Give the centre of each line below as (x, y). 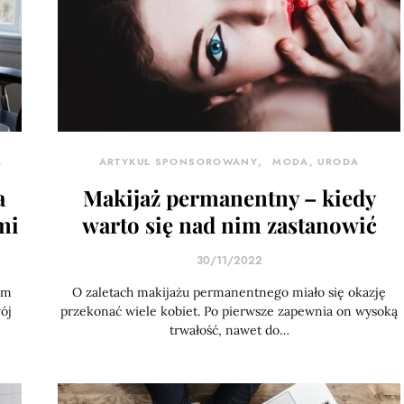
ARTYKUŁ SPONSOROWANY (179, 162)
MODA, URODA (316, 162)
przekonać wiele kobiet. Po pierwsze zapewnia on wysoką (229, 311)
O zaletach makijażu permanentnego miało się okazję (229, 292)
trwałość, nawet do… (229, 330)
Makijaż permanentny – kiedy (229, 197)
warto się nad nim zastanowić (229, 225)
